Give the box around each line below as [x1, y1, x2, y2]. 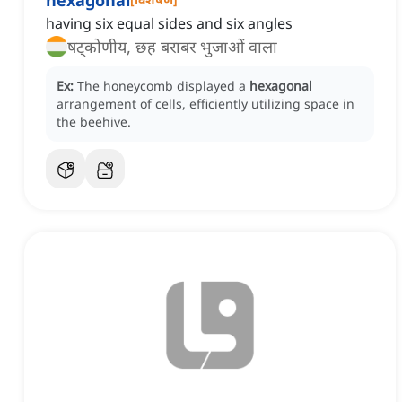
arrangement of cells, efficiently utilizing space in [57, 95, 354, 113]
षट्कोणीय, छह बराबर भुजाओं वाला [67, 36, 277, 58]
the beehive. [57, 113, 131, 131]
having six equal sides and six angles [46, 13, 293, 34]
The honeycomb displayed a [77, 77, 249, 95]
